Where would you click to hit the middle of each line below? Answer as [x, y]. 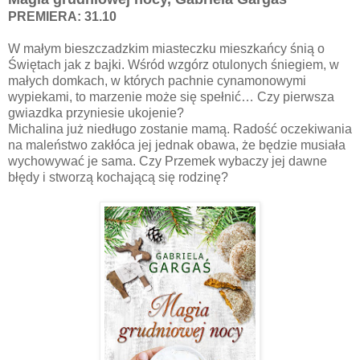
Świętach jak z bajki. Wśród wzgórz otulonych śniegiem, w [174, 64]
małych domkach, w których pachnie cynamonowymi [157, 80]
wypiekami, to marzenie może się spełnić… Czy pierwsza [171, 96]
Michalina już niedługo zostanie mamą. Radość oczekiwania [180, 129]
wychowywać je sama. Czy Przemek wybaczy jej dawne [168, 161]
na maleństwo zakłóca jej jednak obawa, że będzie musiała [177, 145]
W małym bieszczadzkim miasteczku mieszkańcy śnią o [166, 48]
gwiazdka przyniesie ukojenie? [96, 112]
